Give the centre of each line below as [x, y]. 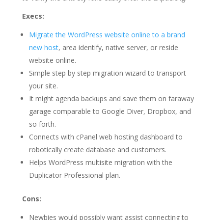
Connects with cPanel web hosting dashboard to [106, 137]
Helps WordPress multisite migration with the [100, 163]
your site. [43, 86]
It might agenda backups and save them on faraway [111, 99]
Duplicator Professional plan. [74, 175]
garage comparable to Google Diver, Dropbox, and [110, 111]
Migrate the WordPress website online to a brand [107, 35]
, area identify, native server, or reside [118, 48]
